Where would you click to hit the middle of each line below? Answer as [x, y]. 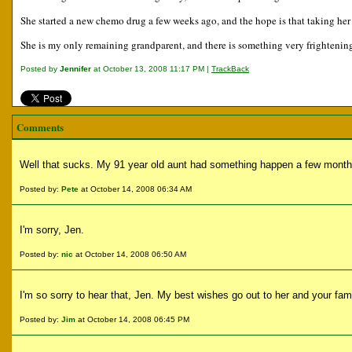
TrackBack [230, 69]
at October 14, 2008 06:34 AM [135, 189]
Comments [40, 127]
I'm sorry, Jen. [52, 230]
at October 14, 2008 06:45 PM [132, 319]
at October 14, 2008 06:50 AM [130, 254]
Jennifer [75, 69]
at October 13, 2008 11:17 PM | [151, 69]
